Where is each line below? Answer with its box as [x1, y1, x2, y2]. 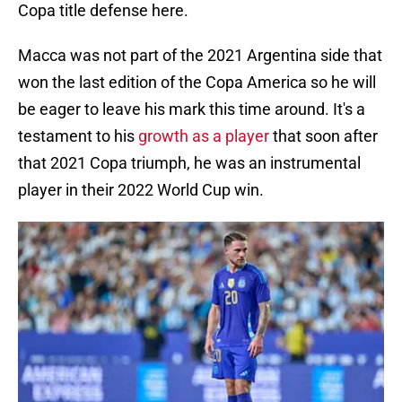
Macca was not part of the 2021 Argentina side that [18, 46, 382, 66]
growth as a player [138, 127, 269, 146]
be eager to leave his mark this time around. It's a [18, 100, 365, 119]
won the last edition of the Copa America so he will [18, 73, 376, 92]
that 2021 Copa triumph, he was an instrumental [18, 153, 361, 173]
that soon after [269, 127, 378, 146]
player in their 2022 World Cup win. [18, 180, 264, 200]
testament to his [18, 127, 138, 146]
